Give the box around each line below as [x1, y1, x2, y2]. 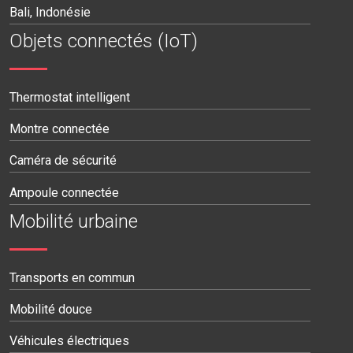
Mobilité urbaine [9, 210, 138, 232]
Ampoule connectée [9, 184, 119, 200]
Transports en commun [9, 269, 135, 285]
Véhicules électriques [9, 333, 129, 349]
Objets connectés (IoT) [9, 29, 198, 52]
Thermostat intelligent [9, 89, 130, 105]
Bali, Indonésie [9, 4, 91, 20]
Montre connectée [9, 121, 110, 137]
